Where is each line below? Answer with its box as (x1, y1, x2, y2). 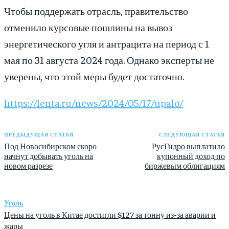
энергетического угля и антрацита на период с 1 (4, 37, 209, 50)
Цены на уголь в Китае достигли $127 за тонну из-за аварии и (4, 209, 216, 220)
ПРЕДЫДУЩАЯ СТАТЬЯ (4, 131, 74, 138)
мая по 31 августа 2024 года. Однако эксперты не (4, 53, 214, 66)
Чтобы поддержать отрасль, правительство (4, 4, 188, 17)
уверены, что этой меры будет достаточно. (4, 70, 184, 83)
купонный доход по (156, 151, 225, 161)
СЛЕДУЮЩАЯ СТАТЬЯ (158, 131, 225, 138)
